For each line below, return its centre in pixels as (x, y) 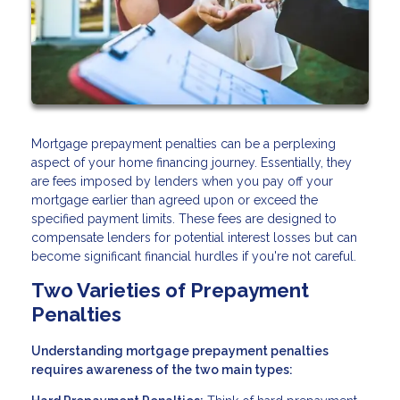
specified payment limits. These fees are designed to (184, 219)
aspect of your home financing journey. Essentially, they (192, 163)
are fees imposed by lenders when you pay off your (182, 182)
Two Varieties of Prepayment (170, 291)
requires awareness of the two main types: (162, 370)
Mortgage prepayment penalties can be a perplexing (183, 144)
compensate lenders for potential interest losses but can (194, 238)
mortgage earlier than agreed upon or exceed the (175, 200)
